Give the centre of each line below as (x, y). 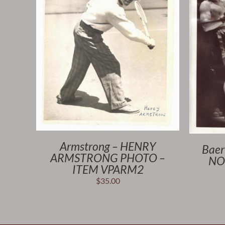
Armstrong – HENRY (108, 146)
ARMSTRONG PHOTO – (108, 157)
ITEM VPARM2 (108, 169)
